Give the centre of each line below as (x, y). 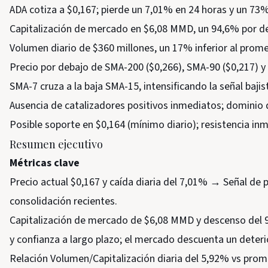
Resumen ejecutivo (56, 144)
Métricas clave (45, 163)
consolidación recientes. (63, 201)
